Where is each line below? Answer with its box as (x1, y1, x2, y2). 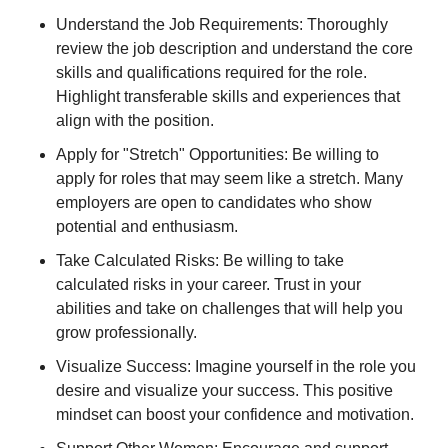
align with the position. (56, 111, 214, 129)
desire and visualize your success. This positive (56, 381, 393, 399)
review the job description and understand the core (56, 39, 413, 57)
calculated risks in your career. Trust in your (56, 275, 361, 293)
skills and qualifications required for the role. (56, 63, 367, 81)
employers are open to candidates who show (56, 193, 372, 211)
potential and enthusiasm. (56, 217, 238, 235)
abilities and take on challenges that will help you (56, 299, 403, 317)
